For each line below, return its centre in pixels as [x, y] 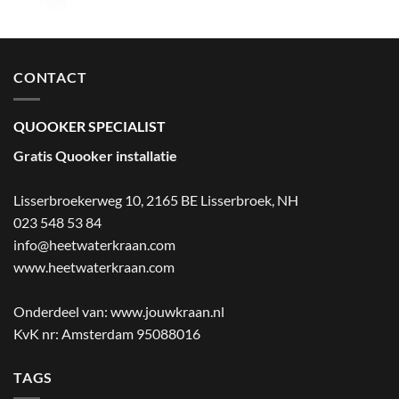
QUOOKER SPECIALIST [90, 126]
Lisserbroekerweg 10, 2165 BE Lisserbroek [142, 199]
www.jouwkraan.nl [167, 311]
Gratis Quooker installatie [95, 155]
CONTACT [50, 77]
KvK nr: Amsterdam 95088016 [107, 333]
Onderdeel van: [62, 311]
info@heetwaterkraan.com [94, 244]
